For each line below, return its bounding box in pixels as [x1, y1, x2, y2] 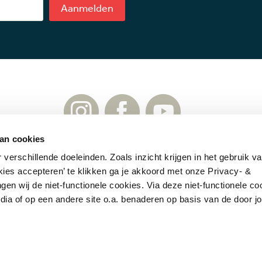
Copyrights [118, 160, 164, 172]
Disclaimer [176, 160, 220, 172]
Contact [26, 160, 60, 172]
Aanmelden [61, 1, 113, 15]
